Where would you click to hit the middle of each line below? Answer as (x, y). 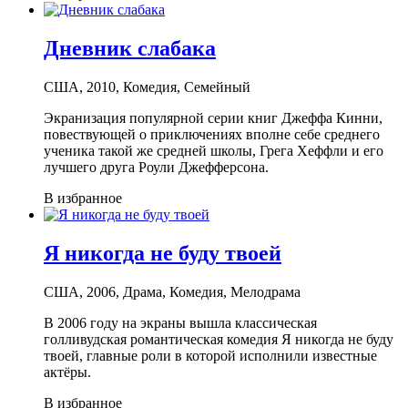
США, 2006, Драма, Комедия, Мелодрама (172, 291)
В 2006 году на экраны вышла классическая (180, 322)
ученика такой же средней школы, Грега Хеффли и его (214, 151)
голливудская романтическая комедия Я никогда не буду (219, 339)
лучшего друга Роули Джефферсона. (156, 168)
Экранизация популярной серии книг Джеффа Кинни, (213, 118)
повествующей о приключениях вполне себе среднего (212, 135)
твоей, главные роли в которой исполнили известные (210, 355)
